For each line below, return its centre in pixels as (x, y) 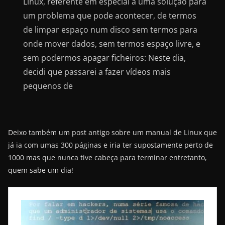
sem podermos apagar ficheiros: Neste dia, (104, 58)
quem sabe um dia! (41, 170)
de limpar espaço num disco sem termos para (110, 29)
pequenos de (48, 86)
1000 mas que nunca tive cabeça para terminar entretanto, (107, 157)
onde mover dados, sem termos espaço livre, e (112, 43)
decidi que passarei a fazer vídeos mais (97, 72)
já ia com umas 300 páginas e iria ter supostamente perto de (110, 145)
